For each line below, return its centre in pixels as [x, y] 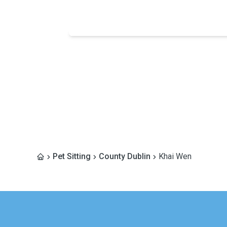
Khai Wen [175, 156]
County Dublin [125, 156]
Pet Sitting [72, 156]
